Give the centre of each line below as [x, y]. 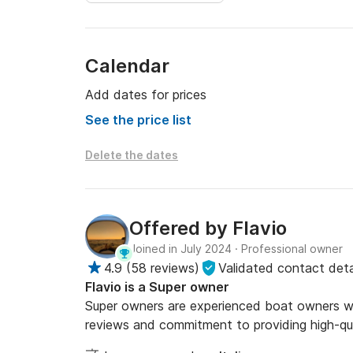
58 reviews [163, 268]
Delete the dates [132, 155]
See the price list [138, 120]
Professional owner [292, 249]
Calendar [127, 66]
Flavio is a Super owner [157, 287]
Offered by [181, 228]
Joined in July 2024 [180, 249]
